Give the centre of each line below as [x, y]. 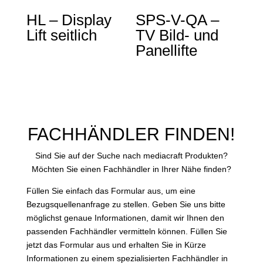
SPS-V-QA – [178, 20]
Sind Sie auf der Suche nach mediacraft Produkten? [131, 156]
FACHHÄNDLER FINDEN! [131, 134]
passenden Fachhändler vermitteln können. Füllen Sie [127, 232]
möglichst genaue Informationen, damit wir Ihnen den [125, 218]
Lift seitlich [61, 35]
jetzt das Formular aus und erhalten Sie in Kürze [116, 245]
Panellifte [167, 50]
